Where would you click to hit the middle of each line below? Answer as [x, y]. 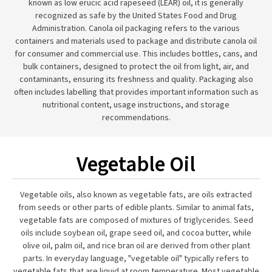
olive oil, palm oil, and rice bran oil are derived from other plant [136, 246]
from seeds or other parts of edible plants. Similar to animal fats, [136, 208]
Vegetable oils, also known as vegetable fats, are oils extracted [136, 195]
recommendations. [136, 118]
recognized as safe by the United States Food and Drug [136, 16]
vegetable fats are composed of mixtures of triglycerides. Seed [136, 220]
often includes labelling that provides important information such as [136, 92]
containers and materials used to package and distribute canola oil [136, 41]
